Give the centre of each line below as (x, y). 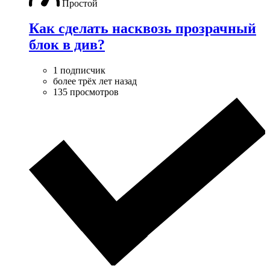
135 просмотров (86, 92)
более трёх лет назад (95, 81)
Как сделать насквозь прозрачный (143, 29)
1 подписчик (79, 71)
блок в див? (67, 45)
